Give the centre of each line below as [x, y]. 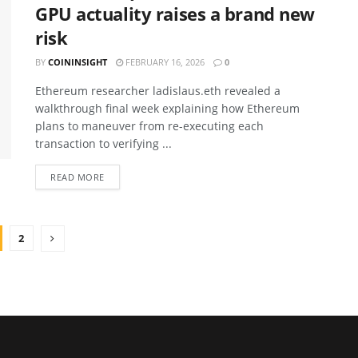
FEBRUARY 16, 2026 [164, 62]
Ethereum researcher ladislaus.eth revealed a [158, 90]
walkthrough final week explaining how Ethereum [167, 108]
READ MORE [78, 177]
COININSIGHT [78, 62]
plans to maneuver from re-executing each [149, 125]
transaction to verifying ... [103, 143]
